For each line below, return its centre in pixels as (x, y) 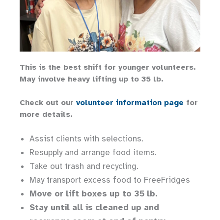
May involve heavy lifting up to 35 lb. (92, 79)
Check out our (48, 102)
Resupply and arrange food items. (93, 152)
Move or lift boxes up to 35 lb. (94, 193)
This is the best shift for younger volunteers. (108, 67)
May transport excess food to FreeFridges (110, 180)
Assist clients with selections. (86, 138)
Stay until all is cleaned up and (94, 207)
